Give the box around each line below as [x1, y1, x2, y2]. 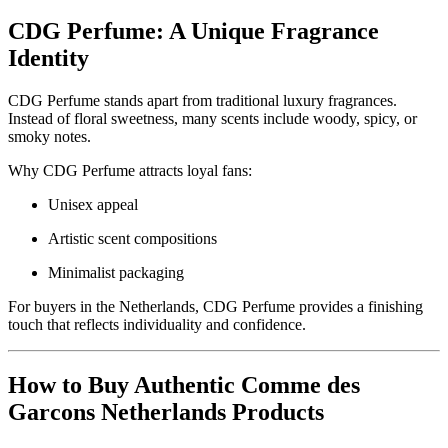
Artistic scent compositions [48, 230, 217, 248]
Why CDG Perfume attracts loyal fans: [8, 162, 252, 180]
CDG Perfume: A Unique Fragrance [8, 18, 379, 45]
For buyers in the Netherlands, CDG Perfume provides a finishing [8, 298, 423, 316]
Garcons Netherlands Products [8, 399, 324, 426]
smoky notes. [8, 128, 91, 146]
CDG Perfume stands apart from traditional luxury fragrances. [8, 92, 397, 110]
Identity [8, 45, 89, 72]
